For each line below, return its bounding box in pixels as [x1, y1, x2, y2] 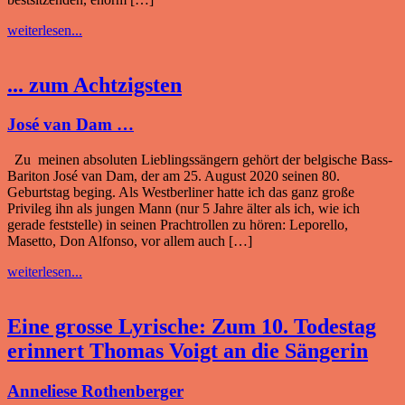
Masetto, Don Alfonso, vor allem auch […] [7, 233, 252, 250]
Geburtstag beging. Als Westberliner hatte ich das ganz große [7, 184, 354, 201]
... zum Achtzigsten [7, 72, 182, 97]
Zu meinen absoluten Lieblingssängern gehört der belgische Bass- [7, 152, 392, 168]
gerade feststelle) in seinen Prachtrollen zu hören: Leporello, [7, 217, 348, 233]
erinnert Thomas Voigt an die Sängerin [7, 339, 368, 363]
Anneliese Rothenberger [7, 381, 184, 400]
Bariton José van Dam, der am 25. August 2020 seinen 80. [7, 168, 340, 184]
